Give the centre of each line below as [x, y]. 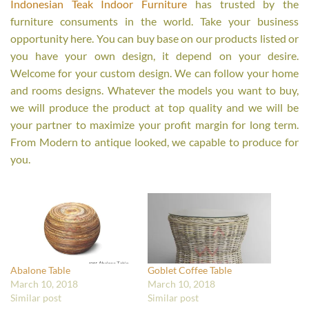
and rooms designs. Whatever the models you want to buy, [154, 90]
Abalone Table [40, 270]
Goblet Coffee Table [190, 270]
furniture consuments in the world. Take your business [154, 21]
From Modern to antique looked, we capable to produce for [154, 142]
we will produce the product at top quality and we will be [154, 107]
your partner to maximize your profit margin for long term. [154, 124]
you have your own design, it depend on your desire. [154, 56]
